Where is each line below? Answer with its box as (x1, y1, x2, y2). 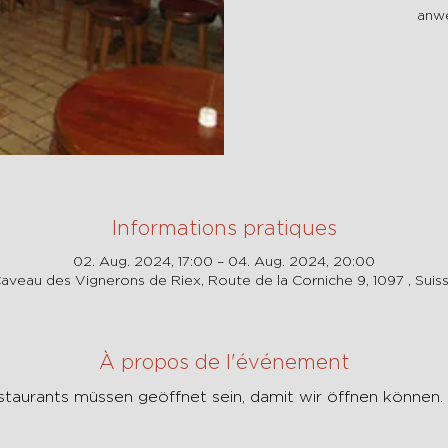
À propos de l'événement (99, 351, 349, 372)
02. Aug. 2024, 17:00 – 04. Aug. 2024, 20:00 (73, 253, 375, 268)
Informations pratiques (111, 217, 337, 238)
